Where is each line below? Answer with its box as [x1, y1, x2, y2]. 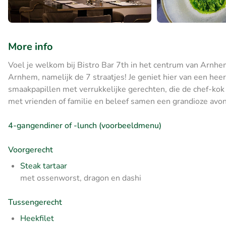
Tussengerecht [8, 197, 62, 208]
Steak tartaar [20, 160, 67, 172]
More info [8, 40, 53, 54]
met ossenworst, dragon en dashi [20, 173, 141, 184]
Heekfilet [20, 213, 54, 224]
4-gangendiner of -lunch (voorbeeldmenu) [8, 120, 161, 132]
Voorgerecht [8, 144, 53, 156]
